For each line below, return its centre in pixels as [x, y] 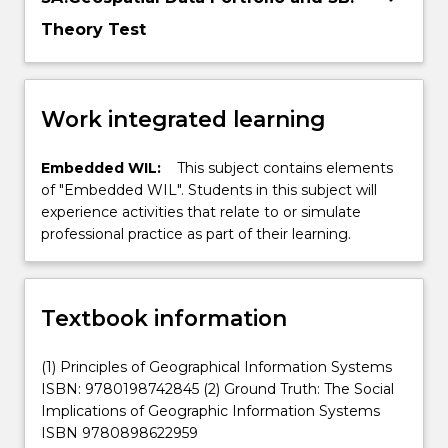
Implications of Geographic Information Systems [210, 411]
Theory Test [93, 30]
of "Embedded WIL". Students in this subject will [209, 190]
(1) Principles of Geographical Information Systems [216, 367]
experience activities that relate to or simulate [201, 212]
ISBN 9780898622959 [119, 433]
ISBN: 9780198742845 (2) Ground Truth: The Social [217, 389]
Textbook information [164, 317]
